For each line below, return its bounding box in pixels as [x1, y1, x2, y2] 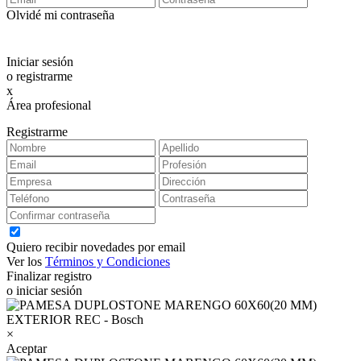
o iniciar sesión [6, 284, 82, 297]
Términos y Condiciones [45, 255, 170, 268]
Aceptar [6, 342, 47, 355]
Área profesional [6, 98, 91, 112]
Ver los [6, 255, 45, 268]
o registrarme [6, 69, 73, 83]
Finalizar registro [6, 269, 92, 283]
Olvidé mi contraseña [6, 8, 114, 22]
